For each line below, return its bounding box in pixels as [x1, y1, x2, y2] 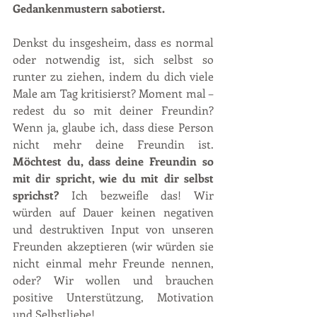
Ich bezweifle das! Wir [71, 188, 214, 203]
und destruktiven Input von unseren [13, 221, 214, 237]
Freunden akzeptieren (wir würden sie [13, 238, 214, 254]
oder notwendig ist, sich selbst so [13, 52, 214, 67]
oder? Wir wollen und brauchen [13, 272, 214, 288]
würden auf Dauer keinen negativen [13, 204, 214, 220]
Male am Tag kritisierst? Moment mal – [13, 86, 214, 101]
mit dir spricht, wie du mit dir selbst [13, 171, 214, 186]
